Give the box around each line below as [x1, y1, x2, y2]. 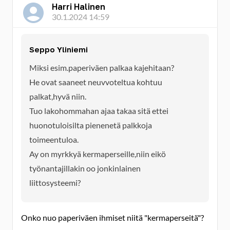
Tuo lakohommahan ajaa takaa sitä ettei [29, 106, 168, 116]
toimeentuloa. [29, 135, 79, 144]
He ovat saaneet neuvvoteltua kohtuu [29, 77, 162, 87]
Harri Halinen [52, 2, 105, 12]
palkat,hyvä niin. [29, 91, 86, 101]
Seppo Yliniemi [29, 45, 88, 54]
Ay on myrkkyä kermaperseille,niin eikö [29, 149, 166, 159]
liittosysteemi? [29, 178, 81, 187]
